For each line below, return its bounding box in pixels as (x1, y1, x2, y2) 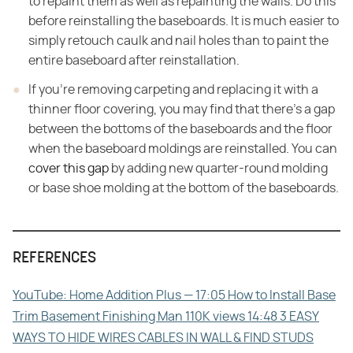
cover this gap (28, 162, 109, 175)
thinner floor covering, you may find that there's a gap (28, 102, 335, 116)
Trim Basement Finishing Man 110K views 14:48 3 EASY (13, 310, 319, 323)
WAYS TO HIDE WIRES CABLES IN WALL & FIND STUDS (13, 331, 314, 344)
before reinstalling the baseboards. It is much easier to (28, 14, 339, 28)
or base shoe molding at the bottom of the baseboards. (28, 181, 339, 195)
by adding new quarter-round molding (109, 162, 328, 175)
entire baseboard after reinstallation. (28, 54, 240, 67)
